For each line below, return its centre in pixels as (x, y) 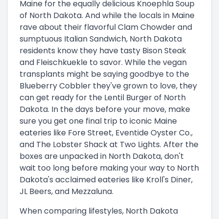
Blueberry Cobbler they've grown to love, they (108, 86)
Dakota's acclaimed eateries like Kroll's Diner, (106, 179)
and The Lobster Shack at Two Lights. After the (109, 144)
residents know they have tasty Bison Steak (103, 50)
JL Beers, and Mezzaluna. (66, 191)
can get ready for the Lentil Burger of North (103, 97)
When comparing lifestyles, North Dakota (99, 211)
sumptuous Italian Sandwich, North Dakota (101, 39)
